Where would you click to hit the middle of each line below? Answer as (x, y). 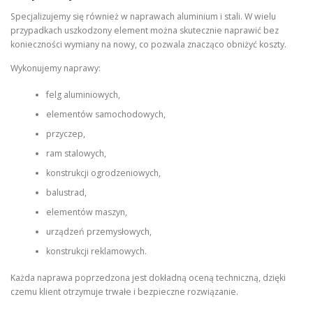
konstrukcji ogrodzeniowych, (103, 173)
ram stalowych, (76, 153)
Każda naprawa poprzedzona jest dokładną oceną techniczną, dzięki (148, 278)
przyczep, (65, 133)
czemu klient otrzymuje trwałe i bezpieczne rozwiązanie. (124, 292)
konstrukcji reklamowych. (96, 251)
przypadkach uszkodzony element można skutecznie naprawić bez (145, 31)
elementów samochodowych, (105, 114)
